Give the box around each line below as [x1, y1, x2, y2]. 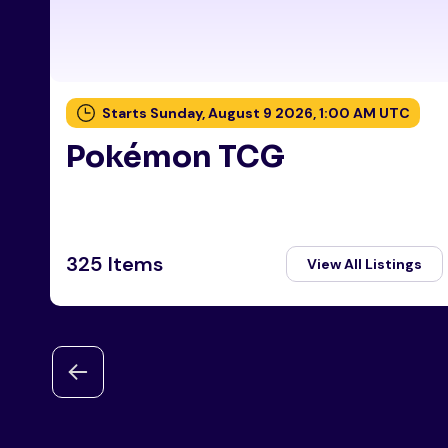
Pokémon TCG [66, 138, 285, 177]
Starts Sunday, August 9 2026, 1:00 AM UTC [102, 104, 410, 123]
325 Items [66, 251, 163, 278]
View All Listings [307, 255, 423, 274]
